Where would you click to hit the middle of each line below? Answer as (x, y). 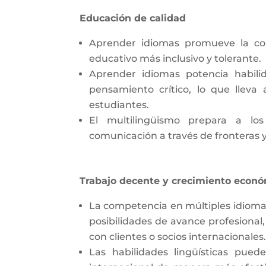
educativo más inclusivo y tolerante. (175, 58)
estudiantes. (119, 104)
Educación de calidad (133, 18)
